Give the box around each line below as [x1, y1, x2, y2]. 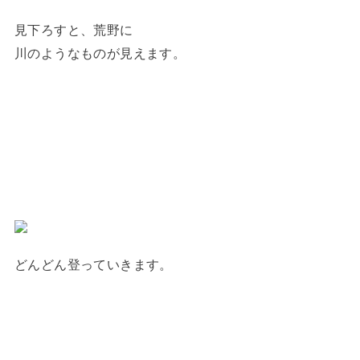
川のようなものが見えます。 [14, 46, 186, 61]
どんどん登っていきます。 [14, 256, 173, 272]
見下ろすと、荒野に [14, 22, 133, 38]
